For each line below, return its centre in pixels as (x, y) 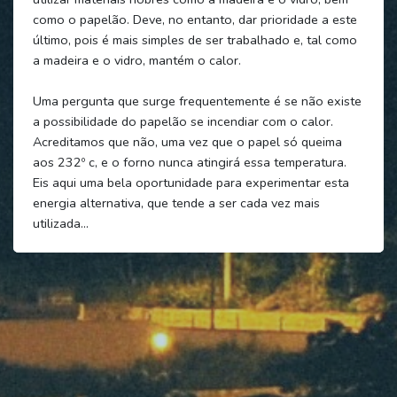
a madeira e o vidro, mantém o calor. (136, 60)
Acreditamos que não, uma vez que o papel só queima (187, 141)
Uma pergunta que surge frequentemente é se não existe (197, 101)
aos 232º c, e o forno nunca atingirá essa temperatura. (189, 162)
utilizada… (60, 223)
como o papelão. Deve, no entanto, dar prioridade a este (195, 19)
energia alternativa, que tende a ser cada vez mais (176, 202)
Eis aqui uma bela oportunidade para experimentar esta (191, 182)
